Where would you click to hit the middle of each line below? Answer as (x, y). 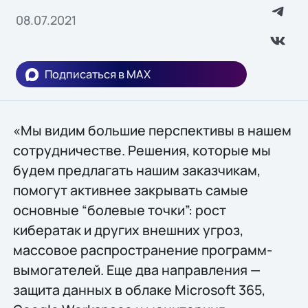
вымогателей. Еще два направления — (136, 269)
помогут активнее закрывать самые (130, 190)
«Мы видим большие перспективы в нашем (152, 130)
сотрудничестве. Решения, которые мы (142, 150)
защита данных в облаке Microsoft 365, (139, 289)
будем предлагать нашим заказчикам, (136, 170)
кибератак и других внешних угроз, (128, 230)
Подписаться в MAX (98, 75)
